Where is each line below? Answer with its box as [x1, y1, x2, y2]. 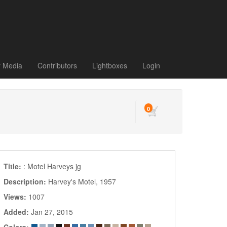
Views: [4, 192, 28, 202]
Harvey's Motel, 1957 [48, 176, 116, 186]
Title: [4, 161, 23, 171]
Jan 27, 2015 [31, 207, 73, 217]
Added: [4, 207, 31, 217]
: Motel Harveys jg [23, 161, 81, 171]
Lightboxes [92, 60, 127, 70]
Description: [4, 176, 48, 186]
